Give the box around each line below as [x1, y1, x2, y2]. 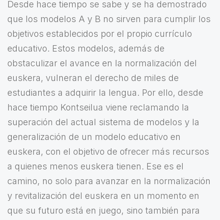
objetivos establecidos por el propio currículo [7, 28, 192, 39]
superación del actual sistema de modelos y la [7, 117, 199, 128]
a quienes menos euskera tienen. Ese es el [7, 161, 184, 172]
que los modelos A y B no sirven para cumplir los [7, 14, 211, 25]
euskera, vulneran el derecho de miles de [7, 73, 179, 83]
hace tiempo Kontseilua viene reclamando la [7, 102, 189, 113]
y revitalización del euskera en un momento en [7, 191, 199, 201]
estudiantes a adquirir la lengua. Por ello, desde [7, 87, 203, 98]
